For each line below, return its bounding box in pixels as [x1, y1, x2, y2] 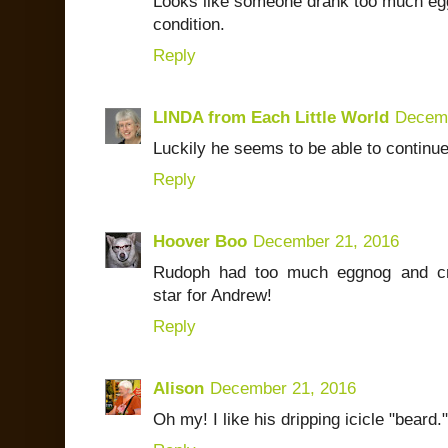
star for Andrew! [153, 286, 272, 306]
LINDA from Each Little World [153, 108, 389, 128]
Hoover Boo [153, 232, 247, 252]
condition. [153, 15, 225, 35]
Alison [153, 379, 204, 399]
